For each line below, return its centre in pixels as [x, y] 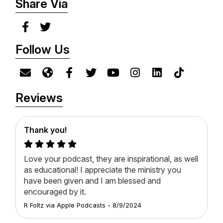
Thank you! [45, 130]
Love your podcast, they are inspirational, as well [111, 159]
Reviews [39, 98]
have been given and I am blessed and [92, 181]
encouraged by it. [55, 192]
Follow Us [43, 50]
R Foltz [34, 206]
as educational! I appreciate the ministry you [103, 170]
